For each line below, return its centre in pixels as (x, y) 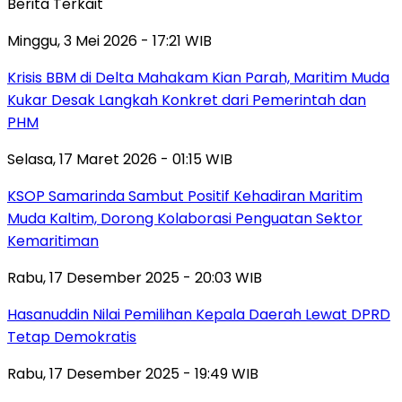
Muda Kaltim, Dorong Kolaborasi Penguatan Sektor (185, 218)
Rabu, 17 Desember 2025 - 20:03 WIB (135, 277)
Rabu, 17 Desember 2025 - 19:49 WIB (133, 373)
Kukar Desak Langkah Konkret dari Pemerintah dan (187, 100)
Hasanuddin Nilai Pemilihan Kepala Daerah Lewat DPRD (199, 314)
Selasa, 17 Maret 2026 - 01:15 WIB (120, 159)
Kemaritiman (53, 240)
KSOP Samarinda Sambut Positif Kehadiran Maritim (185, 196)
